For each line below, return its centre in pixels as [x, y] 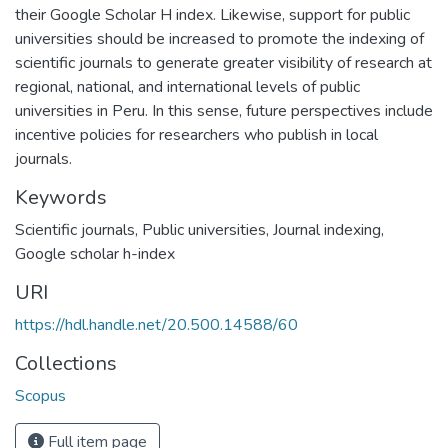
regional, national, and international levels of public [187, 87]
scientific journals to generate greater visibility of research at [223, 63]
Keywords [61, 197]
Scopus [40, 396]
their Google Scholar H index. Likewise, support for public [212, 15]
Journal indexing [327, 230]
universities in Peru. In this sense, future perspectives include [224, 111]
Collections [66, 363]
